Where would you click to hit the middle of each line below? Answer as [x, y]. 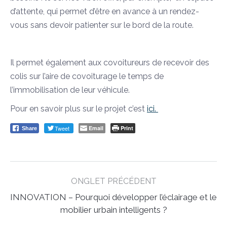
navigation [34, 184]
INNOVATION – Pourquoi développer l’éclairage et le [113, 197]
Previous [129, 202]
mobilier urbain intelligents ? [113, 210]
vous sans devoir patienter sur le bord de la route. [102, 25]
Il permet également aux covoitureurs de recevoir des [110, 63]
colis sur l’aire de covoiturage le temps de [87, 76]
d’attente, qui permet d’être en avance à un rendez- [105, 11]
